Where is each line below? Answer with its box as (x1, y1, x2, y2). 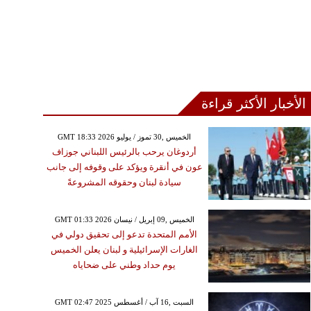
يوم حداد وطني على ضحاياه (73, 260, 176, 271)
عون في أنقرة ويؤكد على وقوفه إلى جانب (46, 162, 203, 173)
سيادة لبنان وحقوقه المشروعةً (67, 177, 182, 188)
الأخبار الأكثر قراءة (201, 96, 307, 112)
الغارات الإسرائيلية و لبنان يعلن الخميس (51, 244, 199, 255)
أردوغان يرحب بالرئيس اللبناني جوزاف (52, 146, 197, 158)
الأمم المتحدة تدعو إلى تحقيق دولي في (51, 229, 198, 240)
